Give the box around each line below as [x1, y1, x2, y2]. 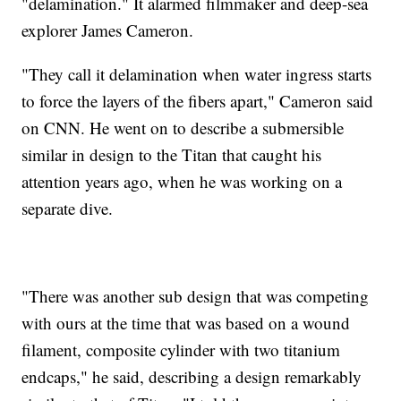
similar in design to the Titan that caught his [21, 142, 322, 166]
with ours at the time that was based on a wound [21, 311, 351, 334]
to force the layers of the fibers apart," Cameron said [21, 89, 374, 112]
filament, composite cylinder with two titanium [21, 337, 341, 361]
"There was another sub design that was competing [21, 284, 370, 307]
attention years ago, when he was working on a [21, 169, 343, 192]
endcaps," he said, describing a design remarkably [21, 364, 363, 388]
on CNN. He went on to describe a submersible [21, 115, 345, 139]
